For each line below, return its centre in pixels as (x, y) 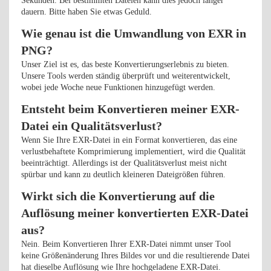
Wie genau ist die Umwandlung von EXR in (134, 33)
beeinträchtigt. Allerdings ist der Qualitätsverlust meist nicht (124, 163)
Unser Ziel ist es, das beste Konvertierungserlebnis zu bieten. (125, 64)
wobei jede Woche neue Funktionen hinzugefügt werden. (118, 87)
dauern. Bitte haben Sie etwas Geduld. (87, 12)
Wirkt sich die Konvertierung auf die (118, 196)
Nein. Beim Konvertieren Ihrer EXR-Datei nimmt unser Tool (126, 244)
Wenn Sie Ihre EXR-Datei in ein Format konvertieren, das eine (129, 140)
